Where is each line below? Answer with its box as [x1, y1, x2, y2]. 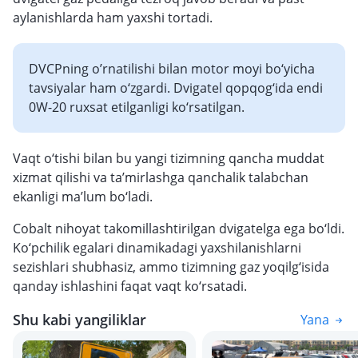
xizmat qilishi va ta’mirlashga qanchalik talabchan [13, 169, 308, 186]
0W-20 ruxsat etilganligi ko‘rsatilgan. [29, 98, 245, 116]
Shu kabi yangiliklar [13, 310, 146, 329]
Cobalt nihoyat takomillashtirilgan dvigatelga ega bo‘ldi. [13, 220, 344, 237]
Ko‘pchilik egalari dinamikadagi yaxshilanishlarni [13, 239, 301, 257]
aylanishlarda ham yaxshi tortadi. [13, 9, 213, 26]
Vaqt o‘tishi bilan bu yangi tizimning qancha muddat [13, 149, 324, 167]
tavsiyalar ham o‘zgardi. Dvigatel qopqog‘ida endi [29, 79, 323, 97]
